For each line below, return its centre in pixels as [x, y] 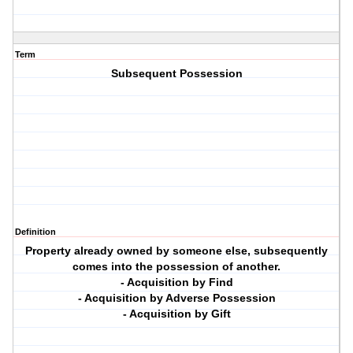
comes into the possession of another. [177, 267]
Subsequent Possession [176, 74]
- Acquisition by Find [176, 282]
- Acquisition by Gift [176, 314]
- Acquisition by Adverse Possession [176, 298]
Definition [35, 232]
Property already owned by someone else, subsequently [177, 251]
